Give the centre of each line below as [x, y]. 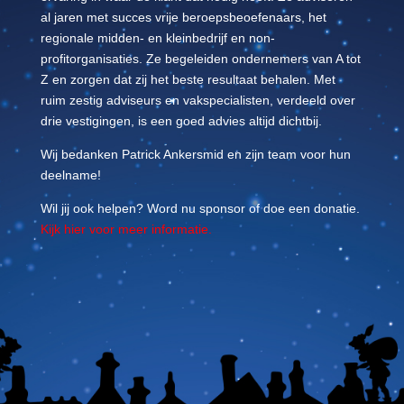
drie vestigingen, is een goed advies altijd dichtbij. [181, 120]
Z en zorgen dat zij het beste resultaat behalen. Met [188, 79]
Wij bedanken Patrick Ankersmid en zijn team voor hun [195, 154]
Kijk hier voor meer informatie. [126, 229]
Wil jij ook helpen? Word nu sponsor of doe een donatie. [200, 208]
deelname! [70, 174]
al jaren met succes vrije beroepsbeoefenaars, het [183, 17]
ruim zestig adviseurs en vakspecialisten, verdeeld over [197, 100]
